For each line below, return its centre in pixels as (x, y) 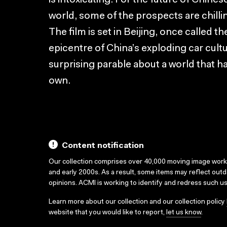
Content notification (103, 146)
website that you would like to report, (107, 213)
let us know (184, 213)
